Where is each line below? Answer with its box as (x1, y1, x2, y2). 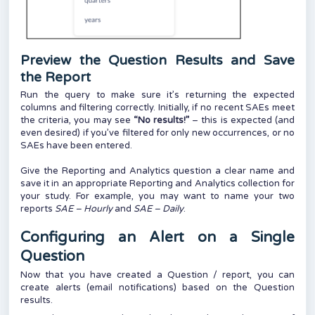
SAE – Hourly (55, 203, 112, 215)
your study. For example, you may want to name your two (20, 191, 295, 202)
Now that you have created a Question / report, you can (20, 269, 295, 281)
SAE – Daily (134, 203, 184, 215)
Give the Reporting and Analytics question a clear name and (20, 165, 295, 177)
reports (20, 203, 55, 215)
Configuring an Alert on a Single (20, 229, 295, 247)
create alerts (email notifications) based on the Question (20, 282, 295, 294)
